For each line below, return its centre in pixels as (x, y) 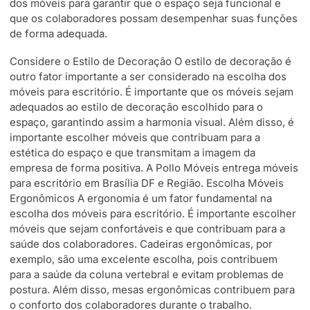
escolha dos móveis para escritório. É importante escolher (153, 213)
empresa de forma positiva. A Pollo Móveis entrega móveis (154, 167)
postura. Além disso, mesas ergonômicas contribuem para (152, 289)
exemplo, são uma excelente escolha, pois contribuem (144, 259)
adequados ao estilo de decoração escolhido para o (136, 107)
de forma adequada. (58, 33)
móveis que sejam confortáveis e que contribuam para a (147, 228)
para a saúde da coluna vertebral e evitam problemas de (147, 274)
